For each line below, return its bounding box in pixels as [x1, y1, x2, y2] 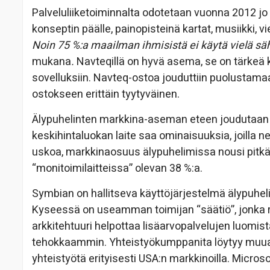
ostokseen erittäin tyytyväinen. [32, 86, 180, 103]
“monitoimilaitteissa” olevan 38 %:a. [32, 160, 202, 177]
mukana [32, 54, 71, 71]
